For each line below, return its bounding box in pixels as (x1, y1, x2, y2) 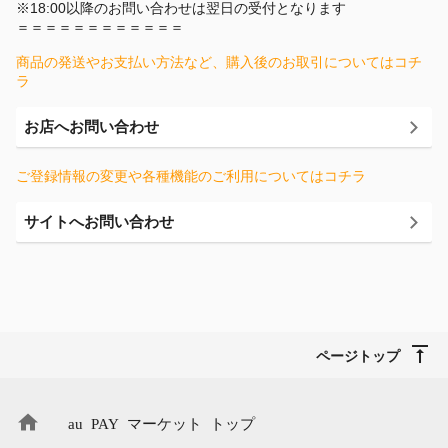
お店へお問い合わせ (24, 118, 159, 135)
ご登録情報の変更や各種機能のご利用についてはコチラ (16, 168, 366, 184)
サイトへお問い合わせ (24, 213, 174, 230)
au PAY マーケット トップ (68, 415, 255, 430)
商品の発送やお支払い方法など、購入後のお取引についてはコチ (16, 54, 422, 70)
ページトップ (316, 348, 400, 362)
